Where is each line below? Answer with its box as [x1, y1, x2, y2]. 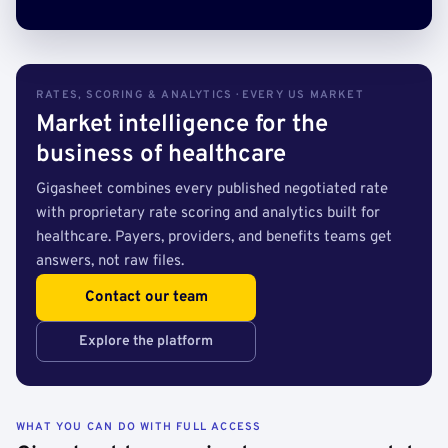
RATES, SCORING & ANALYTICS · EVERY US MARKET [36, 88, 364, 102]
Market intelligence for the [36, 110, 328, 140]
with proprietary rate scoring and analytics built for [36, 204, 380, 223]
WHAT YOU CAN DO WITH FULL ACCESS [16, 420, 262, 434]
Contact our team [84, 288, 208, 307]
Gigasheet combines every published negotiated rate [36, 180, 388, 199]
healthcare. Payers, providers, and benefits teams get [36, 228, 392, 247]
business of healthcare [36, 140, 286, 170]
